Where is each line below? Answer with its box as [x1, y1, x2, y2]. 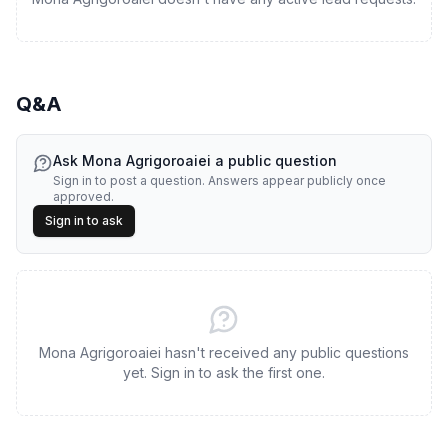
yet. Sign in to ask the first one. [123, 364, 325, 381]
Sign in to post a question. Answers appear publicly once [53, 173, 386, 188]
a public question [211, 152, 337, 169]
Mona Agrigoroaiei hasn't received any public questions [39, 344, 409, 361]
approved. [53, 189, 114, 204]
